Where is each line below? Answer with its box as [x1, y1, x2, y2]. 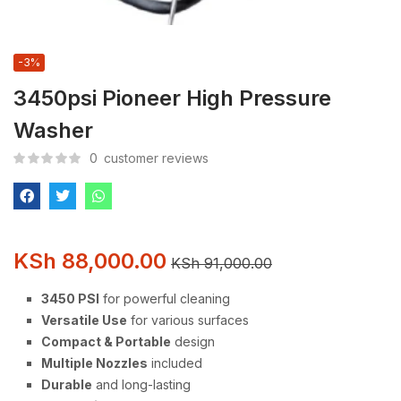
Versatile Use [41, 312, 127, 328]
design [171, 334, 215, 349]
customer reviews [100, 150, 209, 166]
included [148, 355, 202, 371]
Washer [13, 117, 93, 143]
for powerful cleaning [99, 291, 230, 306]
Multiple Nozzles [41, 355, 148, 371]
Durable [41, 377, 92, 392]
